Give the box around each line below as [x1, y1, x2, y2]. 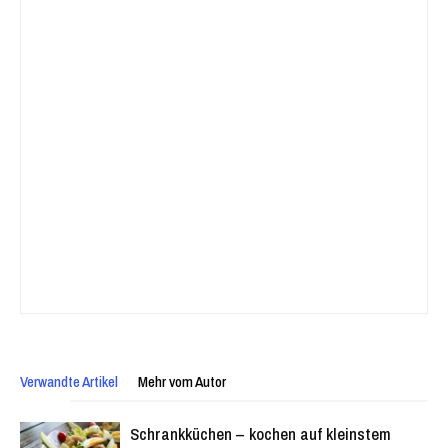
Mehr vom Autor [138, 371, 226, 392]
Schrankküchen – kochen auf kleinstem [130, 422, 391, 445]
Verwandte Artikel [20, 371, 118, 392]
